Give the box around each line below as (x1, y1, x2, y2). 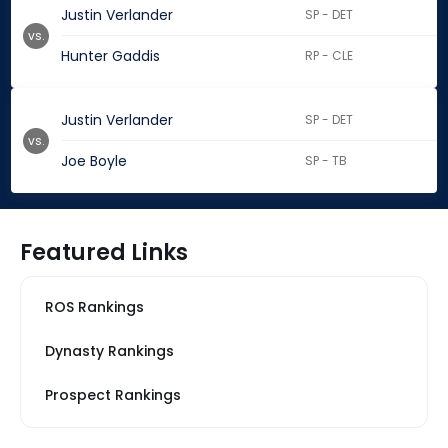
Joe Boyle (61, 151, 127, 172)
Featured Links (20, 237, 188, 269)
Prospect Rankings (45, 385, 181, 406)
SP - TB (305, 152, 348, 170)
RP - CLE (305, 47, 354, 65)
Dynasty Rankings (45, 341, 174, 362)
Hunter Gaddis (61, 46, 160, 67)
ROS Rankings (45, 297, 144, 318)
